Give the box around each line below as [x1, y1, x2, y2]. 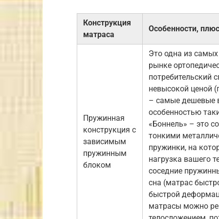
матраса [83, 29, 114, 39]
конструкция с [83, 125, 136, 134]
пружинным [83, 148, 127, 158]
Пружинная [83, 113, 125, 123]
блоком [83, 160, 111, 170]
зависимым [83, 136, 126, 146]
